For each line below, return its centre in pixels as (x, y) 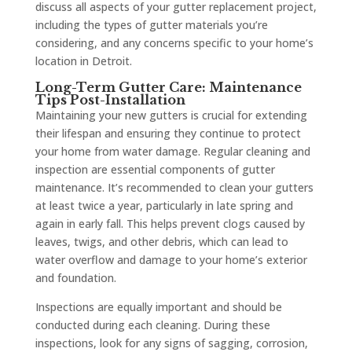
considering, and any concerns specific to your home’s (174, 43)
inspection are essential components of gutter (155, 170)
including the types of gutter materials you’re (151, 25)
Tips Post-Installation (110, 100)
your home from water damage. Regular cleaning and (172, 152)
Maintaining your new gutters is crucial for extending (171, 115)
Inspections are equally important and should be (158, 307)
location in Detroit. (83, 61)
